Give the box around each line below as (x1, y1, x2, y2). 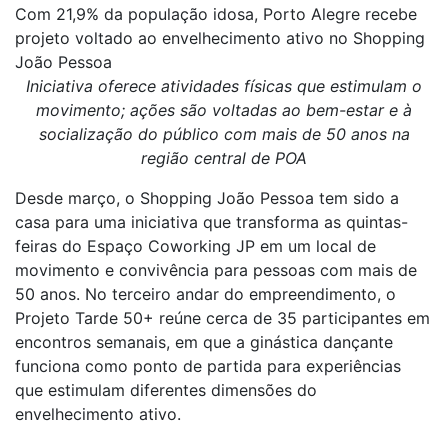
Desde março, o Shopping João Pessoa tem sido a (15, 188, 399, 208)
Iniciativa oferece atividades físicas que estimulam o (26, 76, 422, 96)
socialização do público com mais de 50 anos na (38, 124, 410, 144)
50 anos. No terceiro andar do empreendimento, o (15, 284, 396, 304)
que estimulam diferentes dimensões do (15, 380, 317, 400)
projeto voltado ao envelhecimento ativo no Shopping (15, 28, 425, 48)
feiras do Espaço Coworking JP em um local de (15, 236, 376, 256)
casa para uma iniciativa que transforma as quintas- (15, 212, 408, 232)
